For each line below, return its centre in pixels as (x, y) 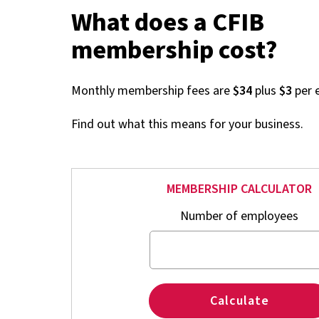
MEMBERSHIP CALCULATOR (239, 189)
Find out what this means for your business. (187, 125)
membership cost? (174, 50)
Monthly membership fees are (152, 91)
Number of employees (239, 216)
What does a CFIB (168, 22)
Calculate (239, 301)
